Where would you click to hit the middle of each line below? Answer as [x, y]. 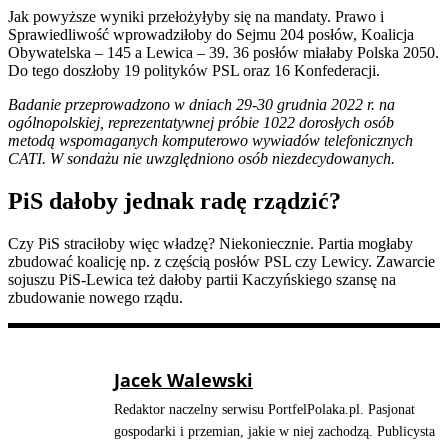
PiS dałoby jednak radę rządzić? [174, 201]
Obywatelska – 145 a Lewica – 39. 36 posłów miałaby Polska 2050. [223, 53]
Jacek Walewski [183, 379]
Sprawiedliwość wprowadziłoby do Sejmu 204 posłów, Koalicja [211, 35]
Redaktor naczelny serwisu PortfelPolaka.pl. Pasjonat [264, 409]
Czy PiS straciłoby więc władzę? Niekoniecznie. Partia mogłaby [210, 243]
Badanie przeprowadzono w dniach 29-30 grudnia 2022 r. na [201, 105]
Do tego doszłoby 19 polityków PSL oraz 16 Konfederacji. [194, 71]
